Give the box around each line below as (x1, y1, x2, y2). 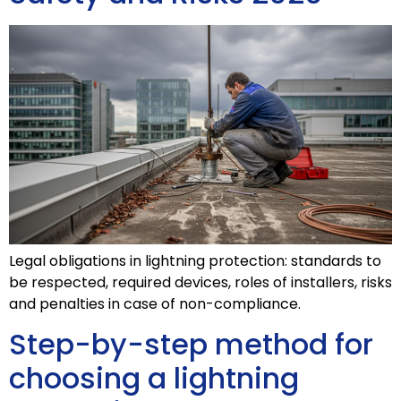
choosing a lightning (9, 358, 299, 399)
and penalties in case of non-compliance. (9, 293, 301, 314)
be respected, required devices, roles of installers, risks (9, 271, 392, 293)
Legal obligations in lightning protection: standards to (9, 250, 381, 271)
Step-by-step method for (9, 324, 373, 365)
